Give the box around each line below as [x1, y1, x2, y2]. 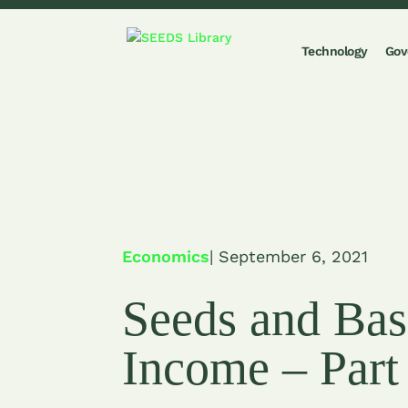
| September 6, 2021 [209, 247, 369, 267]
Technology [301, 44, 368, 58]
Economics [122, 247, 210, 267]
